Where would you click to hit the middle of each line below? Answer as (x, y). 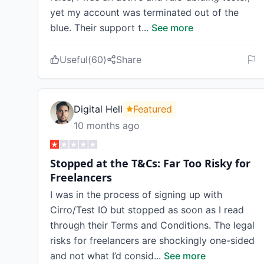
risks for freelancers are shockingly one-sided (152, 240)
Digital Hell (98, 109)
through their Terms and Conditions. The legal (152, 225)
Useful (74, 60)
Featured (153, 109)
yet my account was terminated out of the (144, 12)
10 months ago (107, 126)
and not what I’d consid (102, 256)
